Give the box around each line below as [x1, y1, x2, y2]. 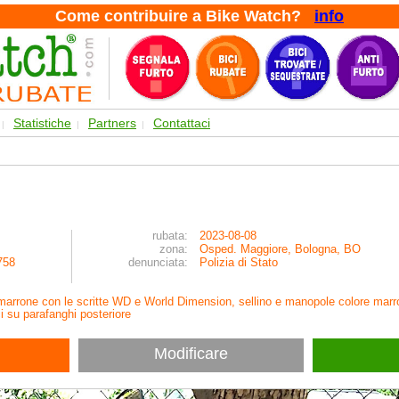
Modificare [154, 345, 228, 362]
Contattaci [153, 116, 210, 130]
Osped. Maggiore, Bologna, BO [199, 242, 361, 256]
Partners [88, 116, 136, 130]
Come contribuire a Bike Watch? [55, 7, 314, 25]
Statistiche [13, 116, 71, 130]
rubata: [152, 229, 188, 242]
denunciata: [128, 256, 188, 269]
